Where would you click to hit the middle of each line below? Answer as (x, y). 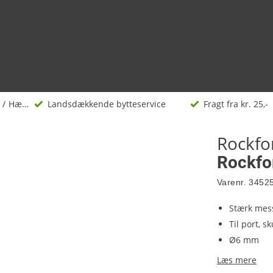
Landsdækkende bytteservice (106, 104)
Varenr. (232, 182)
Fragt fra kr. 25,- (236, 104)
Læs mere (237, 260)
